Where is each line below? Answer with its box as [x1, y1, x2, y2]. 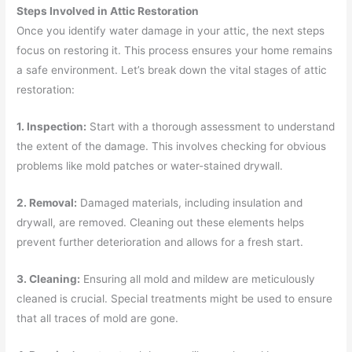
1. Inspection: [16, 119, 87, 133]
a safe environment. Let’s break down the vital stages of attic [16, 64, 328, 76]
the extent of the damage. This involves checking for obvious [16, 139, 327, 152]
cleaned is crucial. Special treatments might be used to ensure [16, 291, 333, 305]
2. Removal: [16, 196, 78, 209]
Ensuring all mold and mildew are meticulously [80, 272, 316, 285]
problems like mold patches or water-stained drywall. [16, 159, 284, 172]
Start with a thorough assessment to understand [86, 119, 335, 133]
